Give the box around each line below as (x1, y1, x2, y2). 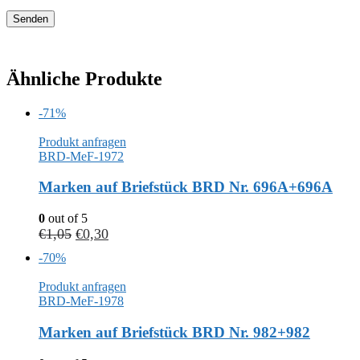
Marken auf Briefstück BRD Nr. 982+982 (39, 323, 310, 341)
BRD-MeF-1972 (39, 149, 124, 163)
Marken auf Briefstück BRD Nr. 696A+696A (39, 178, 333, 196)
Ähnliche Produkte (6, 67, 162, 89)
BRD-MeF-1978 (39, 294, 124, 309)
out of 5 (45, 211, 88, 226)
